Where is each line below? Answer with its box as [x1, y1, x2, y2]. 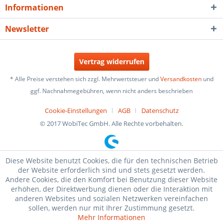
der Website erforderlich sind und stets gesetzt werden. [18, 165, 205, 175]
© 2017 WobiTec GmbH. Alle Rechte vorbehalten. [40, 119, 183, 128]
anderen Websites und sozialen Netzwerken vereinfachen [15, 194, 208, 203]
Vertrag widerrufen [79, 57, 144, 67]
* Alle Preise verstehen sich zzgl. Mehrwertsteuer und [9, 75, 160, 84]
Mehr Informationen [78, 213, 145, 222]
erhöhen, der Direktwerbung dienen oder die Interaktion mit [10, 184, 213, 194]
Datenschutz [141, 106, 179, 115]
